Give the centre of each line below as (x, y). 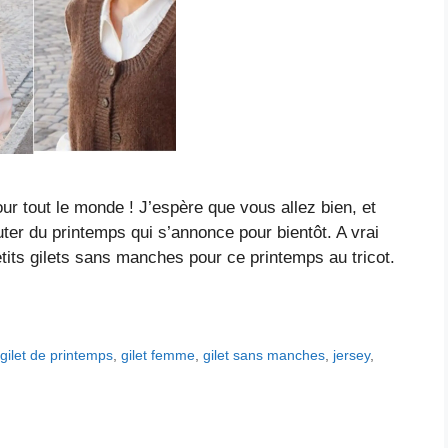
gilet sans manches (264, 355)
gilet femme (158, 355)
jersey (352, 355)
